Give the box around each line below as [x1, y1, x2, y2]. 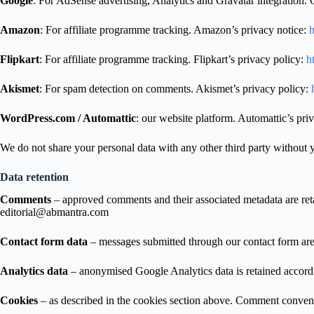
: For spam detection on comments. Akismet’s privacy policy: [39, 82, 308, 95]
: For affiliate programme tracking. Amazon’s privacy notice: [40, 23, 306, 36]
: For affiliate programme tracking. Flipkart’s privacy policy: [39, 53, 303, 65]
